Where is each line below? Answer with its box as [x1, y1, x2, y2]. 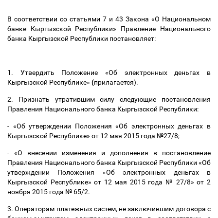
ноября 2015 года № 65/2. [7, 188, 91, 196]
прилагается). [94, 78, 140, 86]
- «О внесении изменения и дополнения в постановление [7, 149, 211, 157]
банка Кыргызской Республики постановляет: [7, 35, 157, 42]
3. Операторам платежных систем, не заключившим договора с [7, 205, 211, 213]
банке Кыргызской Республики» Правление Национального [7, 25, 211, 33]
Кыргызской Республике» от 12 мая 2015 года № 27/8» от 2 [7, 178, 211, 186]
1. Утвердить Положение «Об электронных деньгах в [7, 69, 211, 76]
